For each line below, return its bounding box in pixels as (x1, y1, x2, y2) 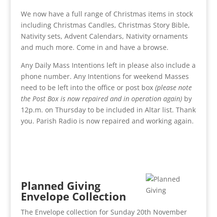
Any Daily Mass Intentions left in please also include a (20, 60, 196, 70)
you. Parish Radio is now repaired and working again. (20, 116, 194, 125)
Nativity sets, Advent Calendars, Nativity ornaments (20, 31, 188, 41)
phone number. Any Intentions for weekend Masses (20, 71, 189, 81)
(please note (155, 82, 192, 92)
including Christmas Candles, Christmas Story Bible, (20, 20, 190, 30)
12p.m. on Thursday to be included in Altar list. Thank (20, 105, 196, 114)
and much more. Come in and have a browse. (20, 42, 169, 52)
